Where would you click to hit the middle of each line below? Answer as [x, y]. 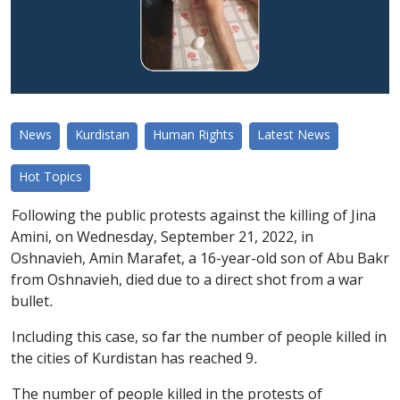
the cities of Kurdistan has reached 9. [134, 359]
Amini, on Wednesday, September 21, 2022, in [162, 238]
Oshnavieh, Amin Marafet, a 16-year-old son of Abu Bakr [200, 259]
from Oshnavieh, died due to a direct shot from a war [187, 281]
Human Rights [193, 136]
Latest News [294, 136]
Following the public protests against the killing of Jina [193, 217]
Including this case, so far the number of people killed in [199, 338]
